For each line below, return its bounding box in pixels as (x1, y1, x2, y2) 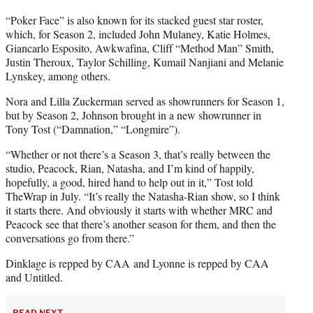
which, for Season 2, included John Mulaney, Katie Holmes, (6, 27, 270, 42)
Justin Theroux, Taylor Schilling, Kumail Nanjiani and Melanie (6, 54, 284, 70)
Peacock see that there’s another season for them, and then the (6, 217, 276, 232)
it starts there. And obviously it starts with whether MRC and (6, 203, 272, 218)
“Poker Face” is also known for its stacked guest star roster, (6, 13, 263, 28)
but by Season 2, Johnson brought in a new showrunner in (6, 108, 261, 123)
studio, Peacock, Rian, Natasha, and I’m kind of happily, (6, 161, 254, 176)
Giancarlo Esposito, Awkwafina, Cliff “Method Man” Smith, (6, 41, 274, 56)
